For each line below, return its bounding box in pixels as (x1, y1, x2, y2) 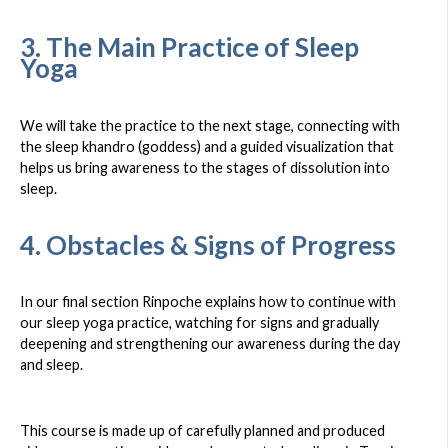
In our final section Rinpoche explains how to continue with (20, 293, 396, 311)
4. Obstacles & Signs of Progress (20, 228, 396, 261)
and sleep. (20, 356, 83, 374)
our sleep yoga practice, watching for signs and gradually (20, 314, 379, 332)
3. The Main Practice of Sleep (20, 30, 359, 63)
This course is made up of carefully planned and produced (20, 422, 385, 440)
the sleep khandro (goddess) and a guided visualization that (20, 137, 394, 155)
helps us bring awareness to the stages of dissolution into (20, 158, 390, 176)
